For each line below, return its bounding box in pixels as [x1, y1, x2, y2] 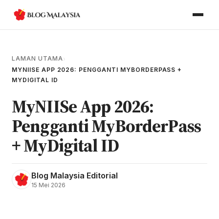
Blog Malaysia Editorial [31, 170, 118, 180]
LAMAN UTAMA [12, 55, 63, 62]
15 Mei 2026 [31, 181, 66, 189]
